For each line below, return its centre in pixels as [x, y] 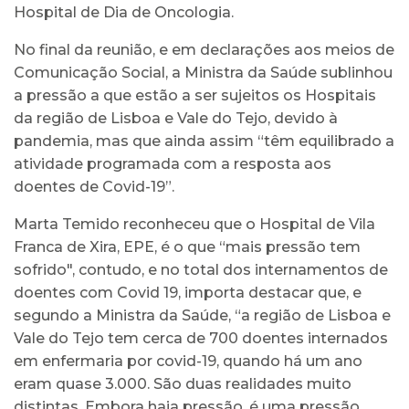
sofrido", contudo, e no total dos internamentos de [201, 269]
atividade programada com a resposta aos [173, 163]
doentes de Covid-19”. [94, 186]
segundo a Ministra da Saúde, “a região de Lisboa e [202, 315]
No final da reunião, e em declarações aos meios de [204, 49]
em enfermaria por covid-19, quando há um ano [188, 361]
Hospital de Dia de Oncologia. [124, 12]
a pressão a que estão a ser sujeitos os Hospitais [195, 95]
